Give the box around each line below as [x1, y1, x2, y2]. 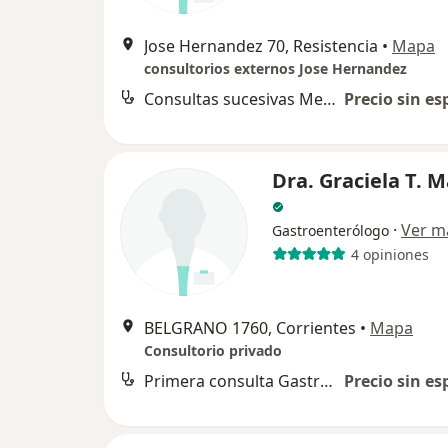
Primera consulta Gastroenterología [320, 370, 333, 393]
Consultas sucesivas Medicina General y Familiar [323, 88, 336, 111]
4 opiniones [350, 244, 429, 264]
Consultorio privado [144, 341, 282, 361]
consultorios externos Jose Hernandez [144, 59, 407, 79]
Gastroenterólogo [272, 221, 389, 241]
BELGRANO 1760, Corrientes [144, 317, 356, 340]
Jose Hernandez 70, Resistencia [144, 35, 378, 58]
